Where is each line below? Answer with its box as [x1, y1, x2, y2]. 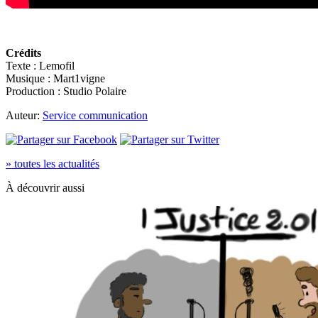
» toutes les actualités [6, 157, 99, 170]
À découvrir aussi [6, 181, 84, 194]
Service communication [43, 109, 148, 121]
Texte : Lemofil [6, 59, 75, 72]
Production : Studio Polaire [6, 84, 126, 97]
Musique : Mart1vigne [6, 72, 105, 84]
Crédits [6, 46, 41, 59]
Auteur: [6, 109, 43, 121]
